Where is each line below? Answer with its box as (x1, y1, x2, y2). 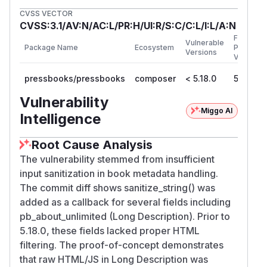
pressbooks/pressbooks (24, 73, 125, 83)
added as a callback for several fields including (20, 195, 231, 208)
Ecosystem (135, 42, 174, 52)
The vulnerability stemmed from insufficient (20, 153, 215, 165)
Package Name (24, 42, 78, 52)
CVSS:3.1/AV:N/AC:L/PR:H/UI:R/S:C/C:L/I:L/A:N (20, 19, 236, 32)
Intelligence (20, 110, 101, 128)
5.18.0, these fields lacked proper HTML (20, 224, 200, 237)
